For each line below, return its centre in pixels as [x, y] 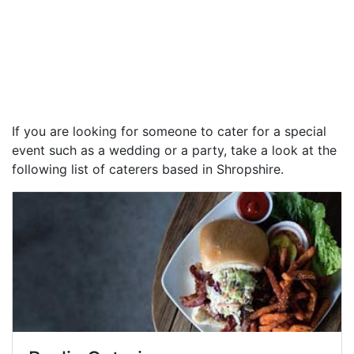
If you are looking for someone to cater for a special [169, 132]
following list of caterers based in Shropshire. [148, 169]
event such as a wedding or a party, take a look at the [174, 151]
